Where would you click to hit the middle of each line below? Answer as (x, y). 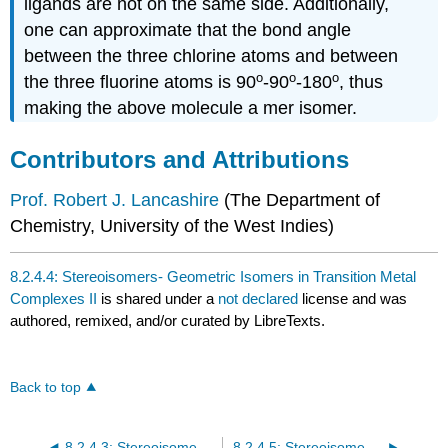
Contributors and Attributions (180, 160)
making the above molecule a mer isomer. (191, 108)
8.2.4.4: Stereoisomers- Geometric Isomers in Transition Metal (213, 276)
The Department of (305, 200)
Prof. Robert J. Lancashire (115, 200)
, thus (361, 82)
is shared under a (158, 298)
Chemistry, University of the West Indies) (172, 226)
